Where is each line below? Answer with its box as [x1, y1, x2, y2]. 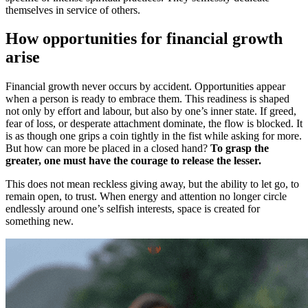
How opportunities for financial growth [5, 30, 283, 48]
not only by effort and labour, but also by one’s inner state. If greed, [5, 105, 296, 118]
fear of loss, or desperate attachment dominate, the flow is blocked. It [5, 118, 302, 130]
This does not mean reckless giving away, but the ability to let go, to [5, 178, 299, 190]
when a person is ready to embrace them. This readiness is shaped [5, 93, 289, 105]
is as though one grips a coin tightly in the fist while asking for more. [5, 130, 302, 142]
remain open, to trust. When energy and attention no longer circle [5, 190, 287, 203]
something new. [5, 215, 74, 228]
